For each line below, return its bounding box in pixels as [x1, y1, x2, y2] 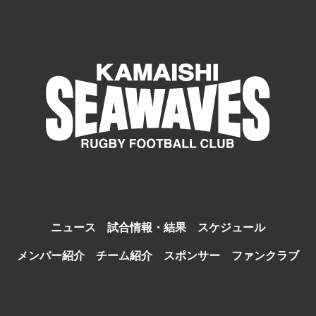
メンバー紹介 [17, 247, 85, 264]
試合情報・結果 [107, 219, 186, 236]
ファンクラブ [231, 247, 299, 264]
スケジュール [197, 219, 265, 236]
